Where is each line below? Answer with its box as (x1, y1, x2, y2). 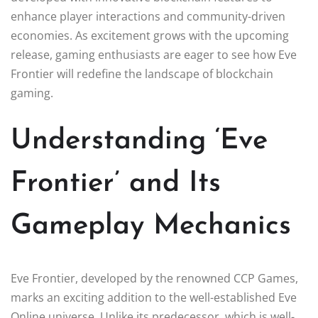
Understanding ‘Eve (11, 126, 268, 155)
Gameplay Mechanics (11, 212, 291, 241)
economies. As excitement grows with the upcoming (11, 27, 289, 43)
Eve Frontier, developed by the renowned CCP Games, (11, 270, 298, 286)
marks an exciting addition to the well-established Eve (11, 289, 297, 305)
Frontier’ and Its (11, 169, 221, 198)
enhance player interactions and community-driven (11, 8, 285, 24)
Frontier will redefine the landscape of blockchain (11, 65, 273, 82)
